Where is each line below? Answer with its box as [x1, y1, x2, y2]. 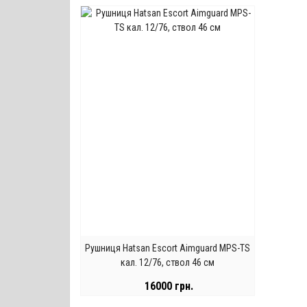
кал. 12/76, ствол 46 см [121, 256, 214, 268]
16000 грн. [145, 279, 193, 293]
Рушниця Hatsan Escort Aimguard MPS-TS [85, 242, 250, 254]
